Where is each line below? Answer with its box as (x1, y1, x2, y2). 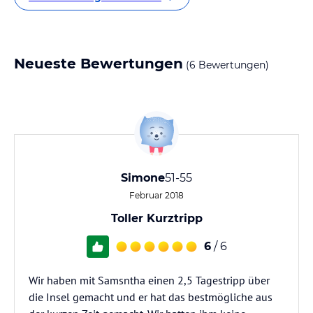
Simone (121, 171, 165, 184)
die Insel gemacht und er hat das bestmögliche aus (29, 290, 272, 304)
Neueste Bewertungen (14, 55, 183, 72)
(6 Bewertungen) (183, 59, 269, 71)
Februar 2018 (129, 190, 184, 201)
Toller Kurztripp (110, 212, 203, 225)
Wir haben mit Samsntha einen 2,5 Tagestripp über (29, 273, 270, 287)
